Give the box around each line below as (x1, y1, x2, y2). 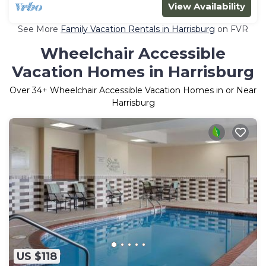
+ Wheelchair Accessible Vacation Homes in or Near (42, 84, 256, 96)
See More (18, 23, 61, 34)
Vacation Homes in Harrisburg (12, 62, 254, 81)
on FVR (215, 23, 248, 34)
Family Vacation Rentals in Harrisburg (61, 23, 215, 34)
